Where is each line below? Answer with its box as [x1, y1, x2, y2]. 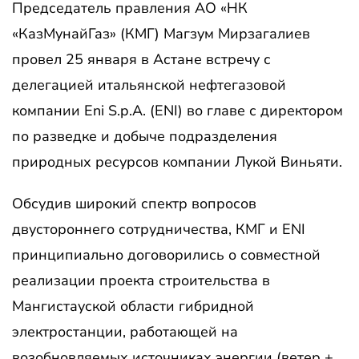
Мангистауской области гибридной [12, 296, 254, 316]
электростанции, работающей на [12, 322, 238, 341]
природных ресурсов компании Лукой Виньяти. [12, 152, 342, 171]
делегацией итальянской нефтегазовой [12, 75, 286, 95]
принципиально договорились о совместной [12, 245, 321, 264]
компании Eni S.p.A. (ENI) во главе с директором [12, 101, 343, 120]
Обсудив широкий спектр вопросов [12, 194, 256, 213]
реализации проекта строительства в [12, 271, 270, 290]
